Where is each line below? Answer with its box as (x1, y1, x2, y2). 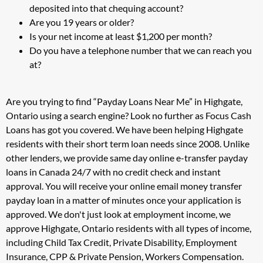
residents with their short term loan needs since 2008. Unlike (6, 137, 249, 149)
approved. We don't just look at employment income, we (6, 208, 231, 220)
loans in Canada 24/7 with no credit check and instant (6, 166, 221, 177)
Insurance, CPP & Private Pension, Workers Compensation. (6, 250, 244, 262)
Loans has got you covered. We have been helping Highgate (6, 123, 243, 135)
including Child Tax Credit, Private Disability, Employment (6, 236, 237, 248)
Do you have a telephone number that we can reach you (29, 45, 252, 56)
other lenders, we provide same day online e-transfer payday (6, 151, 248, 163)
